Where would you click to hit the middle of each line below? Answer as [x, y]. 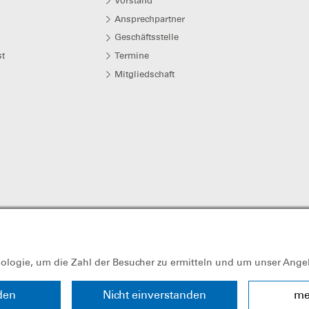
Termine [132, 55]
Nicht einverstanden [154, 295]
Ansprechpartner [150, 19]
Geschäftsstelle [147, 37]
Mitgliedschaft [145, 74]
